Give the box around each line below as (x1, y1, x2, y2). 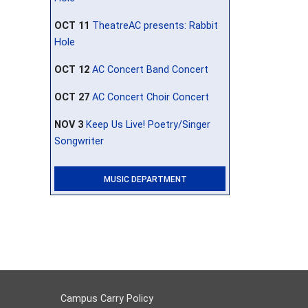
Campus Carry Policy (60, 293, 153, 305)
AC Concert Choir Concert (92, 91, 209, 103)
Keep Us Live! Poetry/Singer (86, 118, 210, 131)
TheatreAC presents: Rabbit (92, 19, 218, 32)
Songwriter (54, 135, 104, 147)
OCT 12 (54, 63, 89, 76)
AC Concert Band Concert (92, 63, 208, 76)
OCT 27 (54, 91, 89, 103)
